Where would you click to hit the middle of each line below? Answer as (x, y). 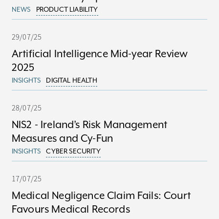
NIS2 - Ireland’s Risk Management (90, 125)
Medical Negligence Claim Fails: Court (101, 196)
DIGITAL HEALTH (72, 80)
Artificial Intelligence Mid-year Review (100, 54)
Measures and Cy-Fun (63, 138)
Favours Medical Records (71, 209)
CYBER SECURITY (73, 151)
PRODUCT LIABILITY (67, 9)
